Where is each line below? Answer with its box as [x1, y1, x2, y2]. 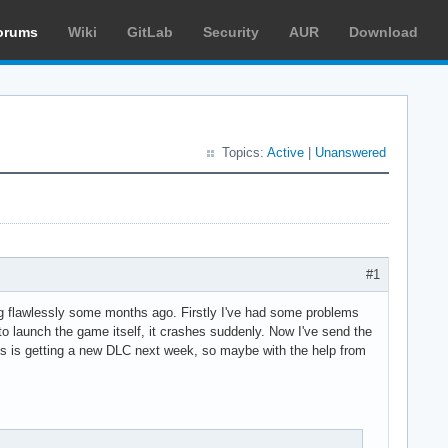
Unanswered [315, 145, 386, 160]
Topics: [222, 145, 267, 160]
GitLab [127, 24, 173, 40]
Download [349, 24, 418, 40]
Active [267, 145, 304, 160]
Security [203, 24, 259, 40]
